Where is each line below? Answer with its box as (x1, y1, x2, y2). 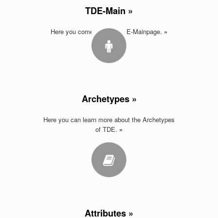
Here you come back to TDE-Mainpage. (51, 26, 162, 36)
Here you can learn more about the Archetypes (43, 115, 175, 125)
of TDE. (95, 125, 117, 134)
